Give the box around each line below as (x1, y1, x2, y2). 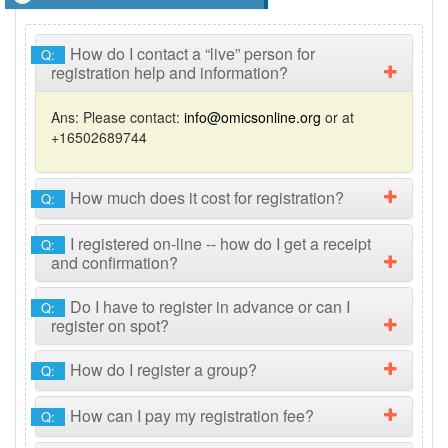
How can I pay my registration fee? (70, 404, 314, 427)
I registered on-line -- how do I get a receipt (70, 232, 371, 255)
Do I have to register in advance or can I (70, 295, 350, 318)
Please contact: (79, 107, 184, 127)
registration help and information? (51, 61, 288, 84)
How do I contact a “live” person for (70, 42, 315, 65)
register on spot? (51, 314, 169, 337)
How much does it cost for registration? (70, 186, 344, 209)
